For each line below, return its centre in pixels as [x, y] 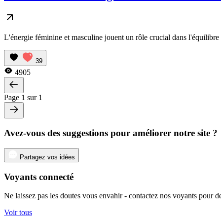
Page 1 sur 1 [23, 98]
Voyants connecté [39, 177]
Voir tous [18, 213]
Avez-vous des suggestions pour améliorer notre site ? [111, 133]
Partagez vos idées [47, 157]
